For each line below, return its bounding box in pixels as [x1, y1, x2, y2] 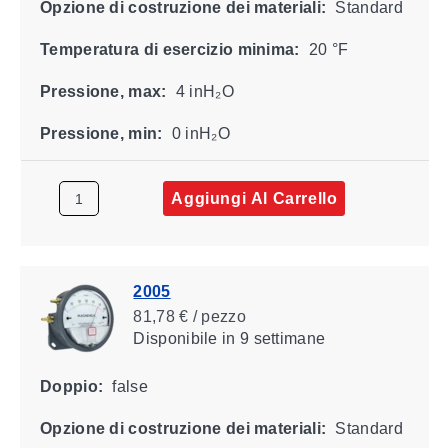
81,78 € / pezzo [132, 307, 246, 325]
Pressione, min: [39, 124, 162, 142]
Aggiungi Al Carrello [170, 189, 337, 207]
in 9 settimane [217, 329, 325, 347]
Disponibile [132, 329, 218, 347]
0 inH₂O [167, 124, 230, 142]
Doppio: [39, 377, 103, 395]
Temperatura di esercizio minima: [39, 40, 300, 58]
